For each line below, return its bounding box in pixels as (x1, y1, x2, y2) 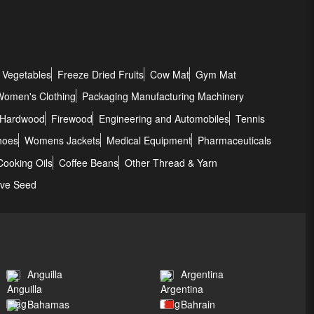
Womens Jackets (25, 133, 100, 148)
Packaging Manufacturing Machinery (82, 89, 244, 104)
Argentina (180, 267, 224, 282)
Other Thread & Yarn (125, 155, 217, 170)
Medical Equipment (107, 133, 191, 148)
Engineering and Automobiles (99, 111, 229, 125)
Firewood (51, 111, 93, 125)
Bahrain (180, 296, 215, 311)
